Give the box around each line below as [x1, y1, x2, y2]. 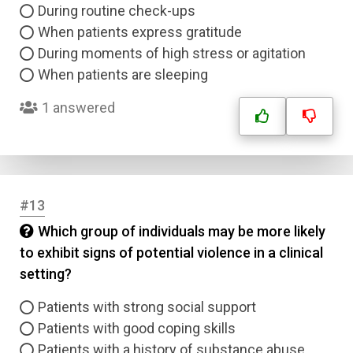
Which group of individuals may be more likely [38, 223, 325, 240]
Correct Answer [23, 136, 125, 154]
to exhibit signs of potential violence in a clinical [20, 244, 323, 261]
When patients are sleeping [38, 66, 208, 83]
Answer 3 [23, 42, 83, 59]
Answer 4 [23, 89, 83, 106]
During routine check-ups [38, 2, 195, 19]
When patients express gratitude [38, 24, 242, 40]
